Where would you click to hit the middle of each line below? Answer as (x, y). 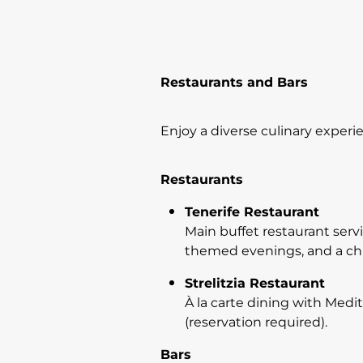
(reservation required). (256, 322)
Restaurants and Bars (234, 82)
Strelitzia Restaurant (255, 283)
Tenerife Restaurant (252, 212)
